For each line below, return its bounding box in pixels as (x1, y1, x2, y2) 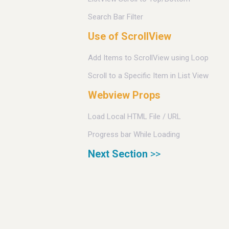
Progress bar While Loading (88, 129, 180, 139)
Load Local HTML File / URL (88, 112, 181, 122)
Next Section (88, 148, 148, 161)
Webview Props (88, 89, 161, 102)
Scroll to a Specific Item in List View (88, 71, 209, 80)
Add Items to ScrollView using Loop (88, 53, 209, 63)
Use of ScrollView (88, 30, 171, 43)
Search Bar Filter (88, 12, 143, 21)
